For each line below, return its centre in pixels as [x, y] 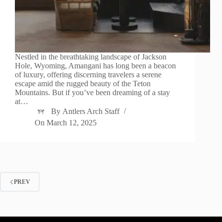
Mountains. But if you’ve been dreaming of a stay [92, 93]
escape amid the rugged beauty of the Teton [83, 84]
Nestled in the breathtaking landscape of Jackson [91, 57]
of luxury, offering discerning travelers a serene [88, 75]
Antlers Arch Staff [91, 111]
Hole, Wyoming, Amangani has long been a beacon [95, 66]
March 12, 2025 [72, 123]
